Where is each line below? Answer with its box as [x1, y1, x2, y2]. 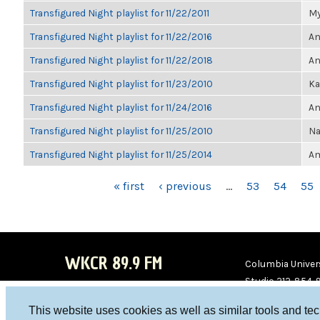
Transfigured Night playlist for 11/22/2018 [30, 54, 213, 66]
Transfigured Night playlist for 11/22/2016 [30, 31, 212, 42]
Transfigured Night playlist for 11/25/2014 [30, 149, 212, 160]
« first [113, 179, 144, 193]
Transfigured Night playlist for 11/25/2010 [30, 125, 213, 136]
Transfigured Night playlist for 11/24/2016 [30, 101, 212, 113]
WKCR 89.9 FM [64, 251, 162, 275]
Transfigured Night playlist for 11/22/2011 [30, 7, 209, 19]
